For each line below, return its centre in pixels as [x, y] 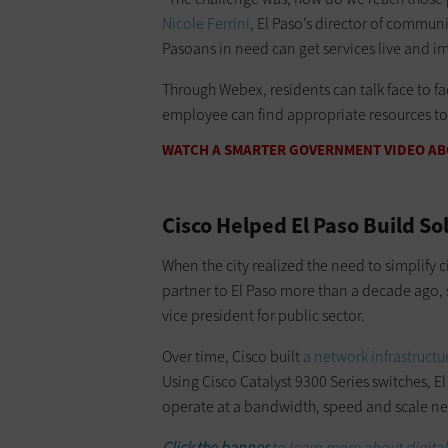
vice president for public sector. [263, 315]
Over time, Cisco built [232, 356]
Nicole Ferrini [206, 23]
